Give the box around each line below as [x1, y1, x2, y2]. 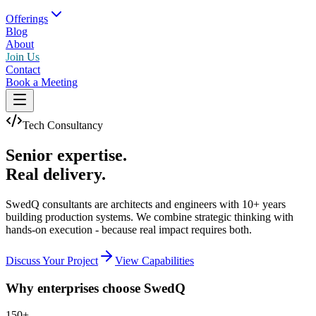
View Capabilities [115, 254, 194, 267]
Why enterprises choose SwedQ [6, 280, 186, 296]
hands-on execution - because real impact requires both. [6, 223, 252, 236]
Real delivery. [6, 164, 106, 183]
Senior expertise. [6, 145, 127, 164]
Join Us [6, 51, 39, 63]
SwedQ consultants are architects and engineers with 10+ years [6, 197, 286, 210]
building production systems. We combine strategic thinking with [6, 210, 293, 223]
